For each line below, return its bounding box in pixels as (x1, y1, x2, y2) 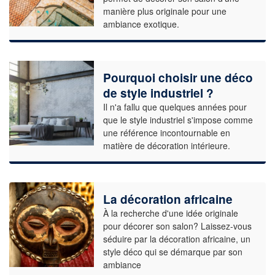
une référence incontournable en (103, 126, 230, 139)
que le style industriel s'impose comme (103, 114, 253, 126)
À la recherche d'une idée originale (103, 207, 238, 220)
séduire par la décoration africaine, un (103, 233, 250, 246)
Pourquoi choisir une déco (103, 69, 253, 87)
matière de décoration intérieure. (103, 139, 230, 152)
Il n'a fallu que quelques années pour (103, 101, 247, 114)
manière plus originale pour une (103, 5, 227, 18)
